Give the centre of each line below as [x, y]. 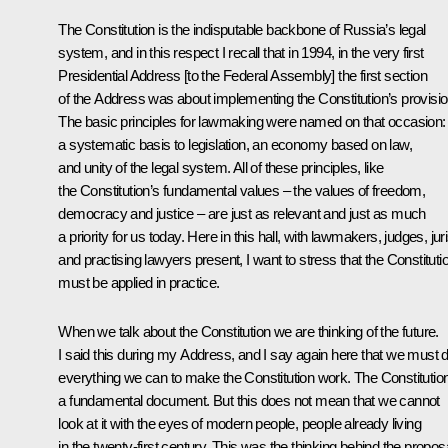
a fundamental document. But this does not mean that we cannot [249, 401]
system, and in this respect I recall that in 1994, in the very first [241, 53]
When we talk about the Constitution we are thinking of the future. [248, 332]
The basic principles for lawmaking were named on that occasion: [252, 122]
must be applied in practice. [139, 283]
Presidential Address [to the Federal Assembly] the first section [242, 76]
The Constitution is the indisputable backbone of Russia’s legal [242, 30]
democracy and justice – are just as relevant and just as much [242, 214]
